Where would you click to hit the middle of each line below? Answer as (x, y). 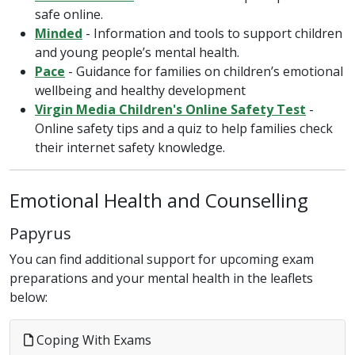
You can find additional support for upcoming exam (162, 259)
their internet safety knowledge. (130, 147)
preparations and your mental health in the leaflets (161, 278)
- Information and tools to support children (212, 33)
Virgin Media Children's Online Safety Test (170, 109)
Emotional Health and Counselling (159, 200)
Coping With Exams (92, 340)
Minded (59, 33)
